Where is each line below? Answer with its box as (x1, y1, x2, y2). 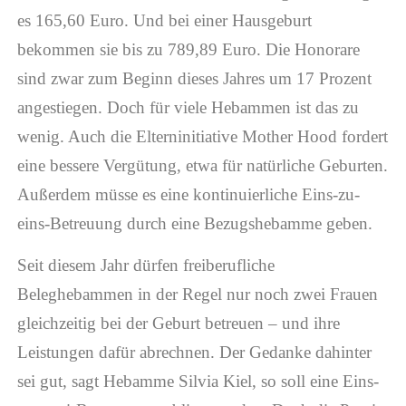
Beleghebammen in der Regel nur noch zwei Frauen (16, 285, 378, 304)
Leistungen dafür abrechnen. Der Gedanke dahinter (16, 343, 372, 362)
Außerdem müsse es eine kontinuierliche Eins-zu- (16, 184, 360, 204)
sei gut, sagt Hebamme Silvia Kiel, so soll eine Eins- (16, 372, 379, 391)
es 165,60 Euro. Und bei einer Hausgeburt (16, 10, 312, 30)
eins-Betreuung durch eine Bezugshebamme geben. (16, 213, 372, 233)
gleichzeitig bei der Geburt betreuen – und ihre (16, 314, 340, 333)
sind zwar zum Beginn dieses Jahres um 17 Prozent (16, 68, 372, 88)
